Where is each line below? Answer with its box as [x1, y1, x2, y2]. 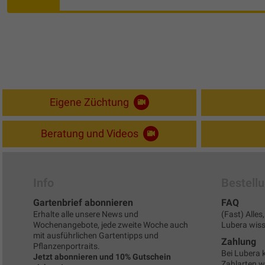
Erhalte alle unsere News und [33, 209, 138, 219]
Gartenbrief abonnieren [33, 196, 133, 208]
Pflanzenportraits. [33, 241, 100, 251]
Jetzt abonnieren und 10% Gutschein [33, 251, 171, 261]
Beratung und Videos [40, 127, 141, 140]
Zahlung [221, 235, 256, 247]
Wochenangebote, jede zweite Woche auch [33, 219, 188, 230]
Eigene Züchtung [50, 95, 131, 108]
